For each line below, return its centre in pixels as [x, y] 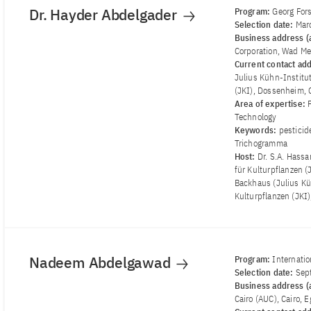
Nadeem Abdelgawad [102, 263]
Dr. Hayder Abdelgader [105, 15]
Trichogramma [261, 144]
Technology [255, 117]
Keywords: [257, 131]
